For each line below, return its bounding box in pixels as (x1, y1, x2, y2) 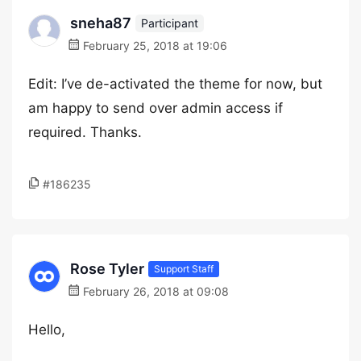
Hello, (28, 322, 65, 338)
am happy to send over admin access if (28, 100, 283, 116)
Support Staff (154, 262, 214, 275)
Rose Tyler (70, 260, 144, 277)
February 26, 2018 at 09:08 (80, 284, 229, 298)
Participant (141, 15, 198, 30)
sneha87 (70, 15, 131, 31)
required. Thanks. (28, 124, 142, 140)
